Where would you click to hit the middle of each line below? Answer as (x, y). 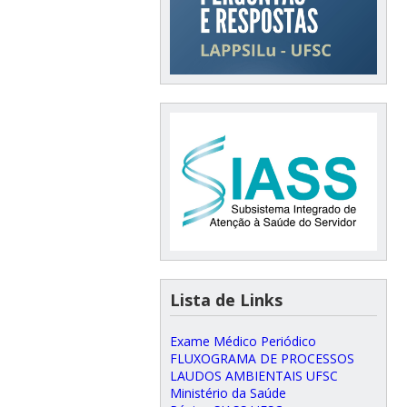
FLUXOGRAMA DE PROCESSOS (262, 358)
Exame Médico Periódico (243, 341)
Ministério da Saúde (228, 392)
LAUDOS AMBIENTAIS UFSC (253, 375)
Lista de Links (226, 299)
